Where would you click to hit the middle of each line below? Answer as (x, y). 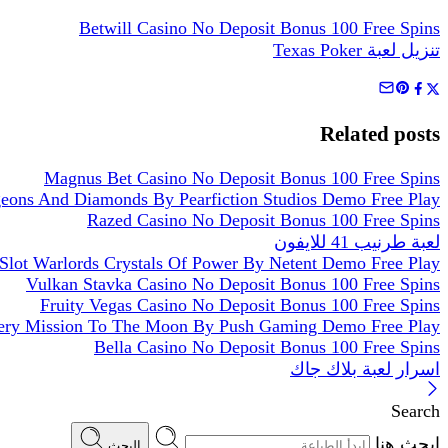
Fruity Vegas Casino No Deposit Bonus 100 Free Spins (240, 305)
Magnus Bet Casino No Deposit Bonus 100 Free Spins (242, 178)
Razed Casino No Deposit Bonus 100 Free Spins (263, 220)
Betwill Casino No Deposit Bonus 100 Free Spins (259, 28)
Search (415, 411)
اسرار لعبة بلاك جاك (365, 369)
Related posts (380, 134)
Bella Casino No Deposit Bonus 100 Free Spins (267, 347)
